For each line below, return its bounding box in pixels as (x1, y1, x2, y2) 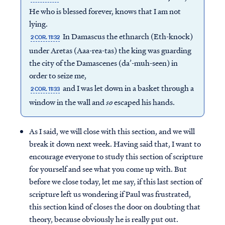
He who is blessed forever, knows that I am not (29, 6, 181, 17)
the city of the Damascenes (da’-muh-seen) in (29, 57, 178, 69)
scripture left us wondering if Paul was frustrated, (29, 188, 191, 200)
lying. (29, 18, 49, 30)
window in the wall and (29, 96, 106, 108)
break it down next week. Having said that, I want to (29, 138, 201, 150)
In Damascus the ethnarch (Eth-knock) (61, 31, 193, 42)
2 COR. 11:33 (30, 85, 60, 93)
